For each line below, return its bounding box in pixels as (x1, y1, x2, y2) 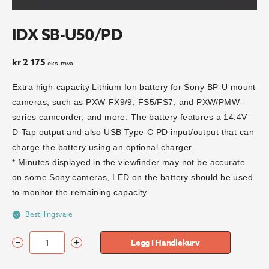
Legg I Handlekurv (131, 236, 200, 249)
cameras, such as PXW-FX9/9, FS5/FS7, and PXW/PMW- (12, 97, 243, 107)
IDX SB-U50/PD (12, 24, 122, 46)
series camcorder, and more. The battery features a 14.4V (12, 112, 247, 122)
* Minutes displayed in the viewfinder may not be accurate (12, 157, 245, 168)
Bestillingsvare (25, 209, 73, 220)
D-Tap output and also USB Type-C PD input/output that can (12, 127, 254, 138)
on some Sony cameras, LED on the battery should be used (12, 172, 253, 183)
